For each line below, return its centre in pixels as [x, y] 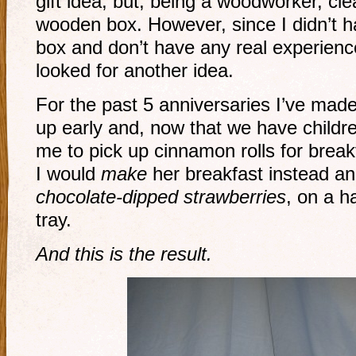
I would [68, 174]
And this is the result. [124, 254]
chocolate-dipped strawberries [161, 197]
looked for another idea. [135, 71]
